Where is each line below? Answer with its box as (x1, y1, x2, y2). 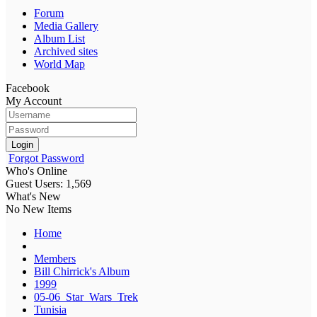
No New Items (6, 202, 71, 215)
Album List (34, 32, 85, 45)
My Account (6, 94, 62, 107)
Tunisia (34, 303, 67, 316)
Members (34, 252, 76, 265)
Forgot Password (8, 151, 84, 164)
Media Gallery (34, 19, 98, 32)
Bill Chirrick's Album (34, 265, 129, 277)
